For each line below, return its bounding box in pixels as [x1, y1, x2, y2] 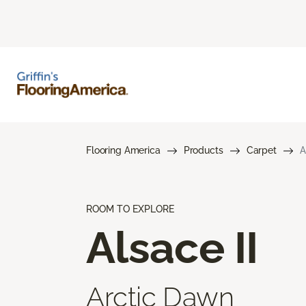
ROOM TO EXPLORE [86, 203, 174, 214]
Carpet [246, 144, 277, 156]
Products [183, 144, 223, 156]
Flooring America [86, 144, 161, 156]
